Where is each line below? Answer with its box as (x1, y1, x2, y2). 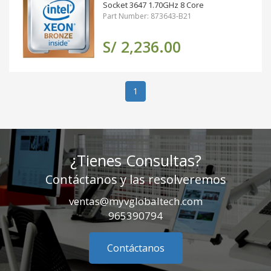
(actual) (137, 85, 166, 96)
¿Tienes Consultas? (70, 150, 201, 171)
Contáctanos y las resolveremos (45, 171, 226, 188)
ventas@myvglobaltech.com (68, 194, 203, 208)
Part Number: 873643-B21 (103, 11, 192, 21)
